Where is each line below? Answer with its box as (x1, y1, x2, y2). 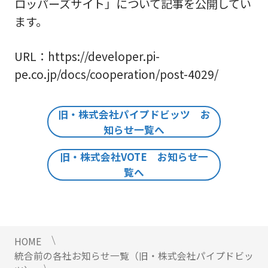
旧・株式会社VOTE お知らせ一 (60, 150, 208, 165)
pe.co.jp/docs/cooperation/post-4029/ (14, 66, 218, 83)
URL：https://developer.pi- (14, 48, 160, 65)
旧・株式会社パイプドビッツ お (57, 106, 211, 121)
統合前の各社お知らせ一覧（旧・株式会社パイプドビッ (14, 249, 254, 263)
